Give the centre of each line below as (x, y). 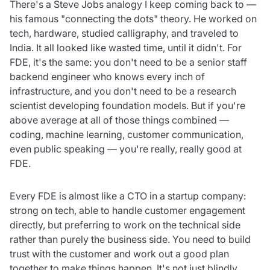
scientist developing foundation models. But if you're (127, 105)
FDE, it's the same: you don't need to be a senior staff (128, 62)
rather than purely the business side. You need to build (130, 239)
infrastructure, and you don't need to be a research (123, 91)
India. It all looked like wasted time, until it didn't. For (126, 47)
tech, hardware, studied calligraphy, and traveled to (124, 33)
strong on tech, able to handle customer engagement (127, 210)
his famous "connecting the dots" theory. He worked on (133, 18)
